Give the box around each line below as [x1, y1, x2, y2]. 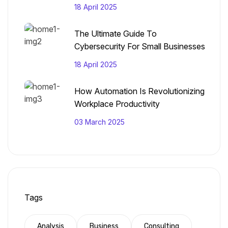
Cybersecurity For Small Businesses [74, 41, 205, 52]
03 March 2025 [74, 118, 125, 127]
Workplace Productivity [74, 99, 160, 109]
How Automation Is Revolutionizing [74, 86, 205, 97]
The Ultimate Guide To [74, 28, 157, 39]
